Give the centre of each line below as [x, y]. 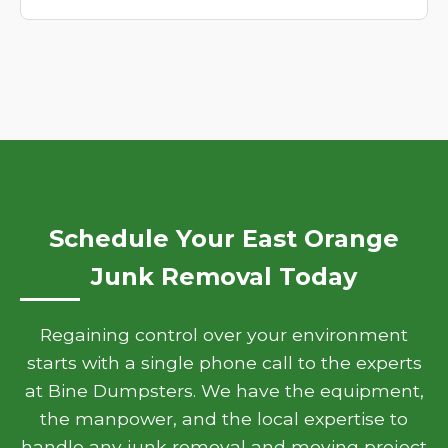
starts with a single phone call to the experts [224, 362]
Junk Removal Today [224, 276]
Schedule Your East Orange [224, 238]
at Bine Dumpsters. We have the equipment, [224, 390]
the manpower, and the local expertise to [224, 418]
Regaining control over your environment [224, 334]
